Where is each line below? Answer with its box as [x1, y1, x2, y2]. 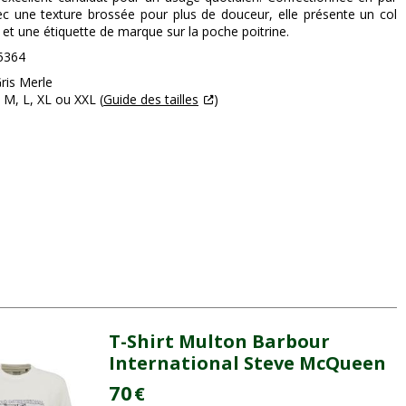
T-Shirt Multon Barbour [108, 328, 330, 353]
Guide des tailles [103, 91, 198, 109]
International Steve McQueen [108, 350, 386, 375]
